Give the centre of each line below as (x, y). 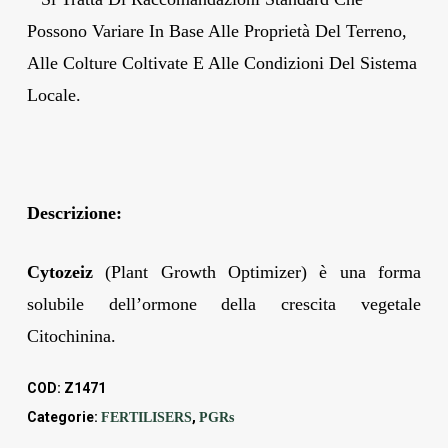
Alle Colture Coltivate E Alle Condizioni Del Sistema (221, 62)
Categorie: (63, 416)
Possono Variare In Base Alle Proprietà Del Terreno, (216, 30)
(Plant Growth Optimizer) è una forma (257, 271)
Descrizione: (74, 212)
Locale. (53, 94)
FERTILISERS (146, 417)
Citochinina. (71, 335)
